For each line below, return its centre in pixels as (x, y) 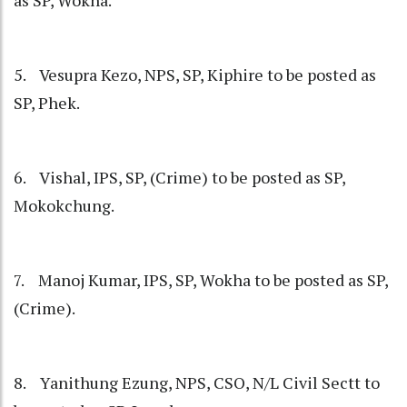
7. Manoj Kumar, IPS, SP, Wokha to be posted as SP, (201, 280)
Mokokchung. (64, 206)
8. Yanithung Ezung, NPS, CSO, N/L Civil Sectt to (197, 383)
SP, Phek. (47, 103)
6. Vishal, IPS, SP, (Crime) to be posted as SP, (179, 178)
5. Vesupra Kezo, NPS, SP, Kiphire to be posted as (195, 75)
